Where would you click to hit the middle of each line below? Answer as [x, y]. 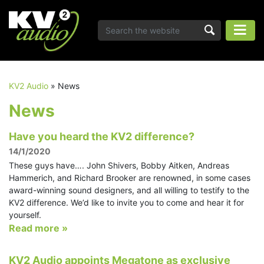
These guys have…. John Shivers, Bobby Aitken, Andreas [119, 165]
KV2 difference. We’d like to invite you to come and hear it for [126, 202]
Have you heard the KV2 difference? [102, 136]
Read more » [38, 228]
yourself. [25, 214]
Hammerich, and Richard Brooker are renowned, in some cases [130, 177]
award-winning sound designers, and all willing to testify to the [129, 190]
